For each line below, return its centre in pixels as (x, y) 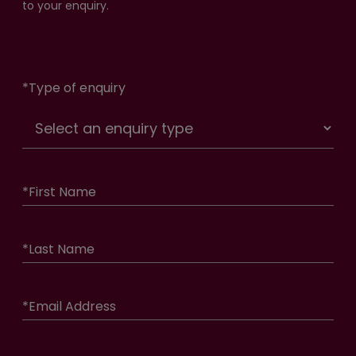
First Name (62, 192)
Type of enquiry (77, 88)
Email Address (72, 307)
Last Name (62, 250)
